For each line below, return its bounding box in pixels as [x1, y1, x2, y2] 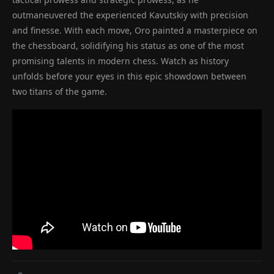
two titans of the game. [12, 86, 107, 98]
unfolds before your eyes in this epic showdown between [12, 70, 246, 83]
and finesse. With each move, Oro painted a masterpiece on [12, 24, 257, 37]
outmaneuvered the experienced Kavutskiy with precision [12, 9, 248, 21]
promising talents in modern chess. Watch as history [12, 55, 229, 67]
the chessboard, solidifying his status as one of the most [12, 40, 244, 52]
